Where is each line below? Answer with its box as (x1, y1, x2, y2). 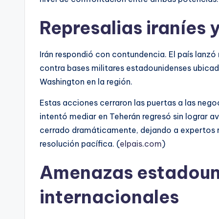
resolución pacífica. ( (40, 139, 120, 149)
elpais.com (120, 139, 162, 149)
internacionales (40, 186, 179, 209)
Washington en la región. (40, 77, 132, 87)
